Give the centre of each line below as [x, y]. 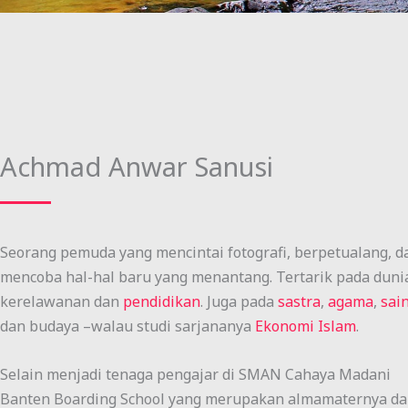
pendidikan [162, 301]
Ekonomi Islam [306, 326]
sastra [299, 301]
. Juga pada [239, 301]
